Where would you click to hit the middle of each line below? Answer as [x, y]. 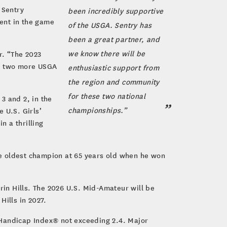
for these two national [107, 96]
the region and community [114, 82]
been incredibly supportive [116, 11]
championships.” [98, 110]
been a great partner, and [114, 39]
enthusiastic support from [114, 67]
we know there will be [107, 53]
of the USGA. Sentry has [110, 25]
